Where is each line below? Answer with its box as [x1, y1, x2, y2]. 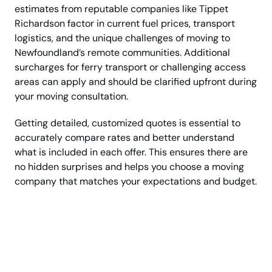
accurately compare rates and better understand [15, 131, 234, 144]
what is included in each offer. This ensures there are [15, 146, 248, 159]
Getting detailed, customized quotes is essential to [15, 117, 240, 130]
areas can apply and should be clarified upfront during [15, 75, 257, 89]
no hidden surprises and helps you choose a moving [15, 160, 244, 174]
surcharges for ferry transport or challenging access [15, 61, 246, 74]
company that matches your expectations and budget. [15, 175, 257, 188]
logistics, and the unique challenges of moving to [15, 32, 230, 45]
